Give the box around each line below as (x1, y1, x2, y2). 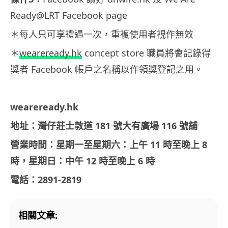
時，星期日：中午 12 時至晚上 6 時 (10, 154, 155, 167)
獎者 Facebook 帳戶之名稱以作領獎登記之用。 (10, 63, 203, 75)
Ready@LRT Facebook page (10, 9, 127, 21)
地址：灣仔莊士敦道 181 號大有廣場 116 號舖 (10, 119, 197, 132)
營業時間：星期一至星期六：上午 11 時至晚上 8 (10, 138, 207, 151)
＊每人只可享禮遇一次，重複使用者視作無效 (10, 27, 193, 40)
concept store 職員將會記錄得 (82, 46, 211, 59)
